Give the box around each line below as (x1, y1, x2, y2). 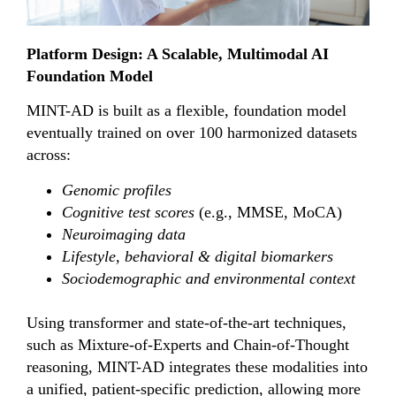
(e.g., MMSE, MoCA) (194, 202, 342, 221)
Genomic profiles (62, 180, 171, 199)
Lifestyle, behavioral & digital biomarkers (62, 247, 333, 265)
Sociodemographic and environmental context (62, 269, 355, 287)
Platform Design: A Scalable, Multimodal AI (27, 44, 329, 63)
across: (27, 146, 71, 164)
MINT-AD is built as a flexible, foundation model (27, 102, 346, 120)
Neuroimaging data (62, 225, 186, 243)
